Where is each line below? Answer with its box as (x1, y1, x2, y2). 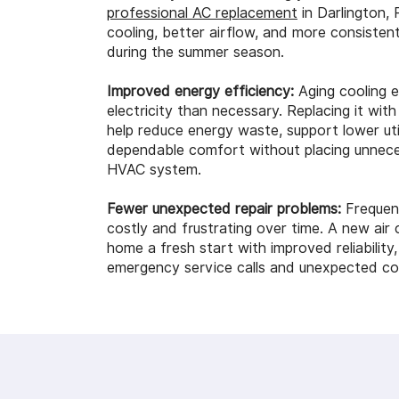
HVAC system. (107, 161, 201, 179)
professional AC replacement (107, 4, 297, 22)
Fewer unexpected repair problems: (107, 200, 341, 218)
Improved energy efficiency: (107, 83, 294, 101)
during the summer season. (107, 44, 284, 61)
